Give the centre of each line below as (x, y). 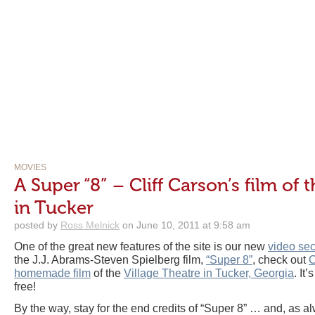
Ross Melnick (90, 225)
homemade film (52, 273)
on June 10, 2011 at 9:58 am (185, 225)
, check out (281, 260)
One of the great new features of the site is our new (141, 246)
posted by (37, 225)
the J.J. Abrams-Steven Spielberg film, (110, 260)
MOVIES (30, 167)
